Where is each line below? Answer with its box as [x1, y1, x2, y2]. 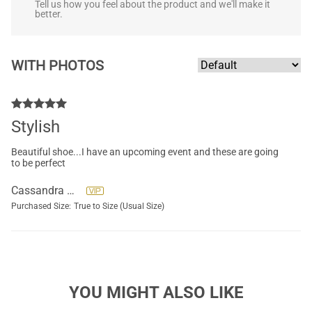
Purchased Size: [11, 201, 71, 211]
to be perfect [11, 157, 65, 169]
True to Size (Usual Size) [74, 201, 164, 211]
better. [34, 8, 63, 19]
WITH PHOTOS [11, 56, 104, 74]
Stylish [11, 117, 60, 136]
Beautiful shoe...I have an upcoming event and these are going [11, 146, 279, 157]
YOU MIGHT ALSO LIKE [68, 283, 244, 302]
